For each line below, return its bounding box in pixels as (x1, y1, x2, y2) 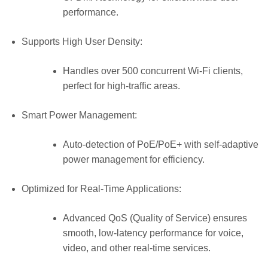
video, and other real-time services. (62, 242, 211, 253)
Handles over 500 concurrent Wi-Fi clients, (62, 65, 243, 76)
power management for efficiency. (62, 154, 205, 165)
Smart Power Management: (21, 109, 137, 120)
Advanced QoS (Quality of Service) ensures (62, 212, 247, 223)
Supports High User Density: (21, 36, 142, 47)
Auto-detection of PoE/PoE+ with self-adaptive (62, 139, 258, 150)
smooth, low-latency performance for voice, (62, 227, 243, 238)
